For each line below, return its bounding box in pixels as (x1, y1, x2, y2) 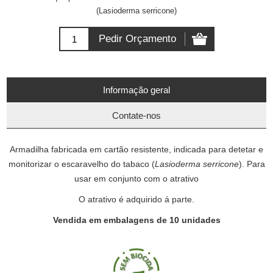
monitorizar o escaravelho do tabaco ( (8, 159, 155, 169)
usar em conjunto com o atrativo (74, 174, 199, 183)
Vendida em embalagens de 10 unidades (52, 215, 221, 225)
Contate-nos (112, 110, 161, 121)
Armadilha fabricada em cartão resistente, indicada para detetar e (10, 144, 263, 154)
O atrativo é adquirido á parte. (79, 194, 194, 204)
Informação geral (103, 85, 170, 95)
